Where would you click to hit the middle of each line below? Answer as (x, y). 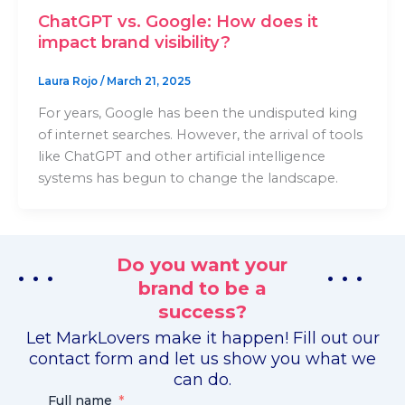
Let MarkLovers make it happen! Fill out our (202, 337)
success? (202, 312)
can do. (202, 379)
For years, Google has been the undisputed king (197, 113)
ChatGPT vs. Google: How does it (178, 22)
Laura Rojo (69, 81)
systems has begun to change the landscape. (188, 179)
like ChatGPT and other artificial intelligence (181, 157)
